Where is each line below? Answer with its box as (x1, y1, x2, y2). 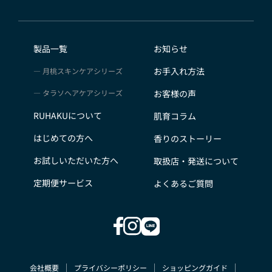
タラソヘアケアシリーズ (42, 87, 123, 98)
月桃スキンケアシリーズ (42, 65, 123, 76)
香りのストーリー (153, 132, 222, 144)
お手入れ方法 (153, 64, 205, 77)
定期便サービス (33, 176, 93, 189)
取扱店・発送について (153, 154, 239, 167)
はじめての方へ (33, 131, 93, 144)
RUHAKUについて (33, 109, 103, 121)
